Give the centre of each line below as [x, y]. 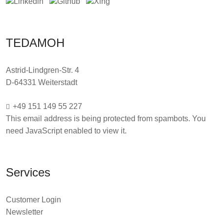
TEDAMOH [35, 43]
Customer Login [33, 200]
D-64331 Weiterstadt [43, 82]
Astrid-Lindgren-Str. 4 [43, 70]
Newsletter [24, 212]
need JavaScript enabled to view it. [66, 131]
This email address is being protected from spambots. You [106, 119]
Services [28, 172]
